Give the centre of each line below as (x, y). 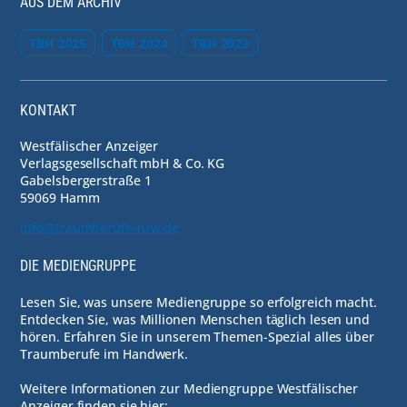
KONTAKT (48, 111)
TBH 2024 (139, 43)
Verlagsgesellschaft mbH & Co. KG (123, 164)
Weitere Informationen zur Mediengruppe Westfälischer (189, 388)
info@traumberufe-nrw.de (100, 228)
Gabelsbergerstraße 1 (86, 181)
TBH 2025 (58, 43)
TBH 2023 (220, 43)
